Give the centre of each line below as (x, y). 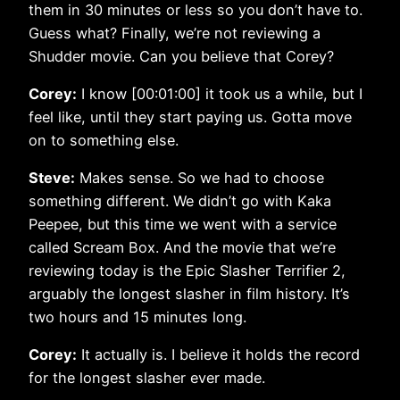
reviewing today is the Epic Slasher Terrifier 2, (187, 271)
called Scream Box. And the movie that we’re (182, 248)
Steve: (52, 178)
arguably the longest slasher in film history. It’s (189, 294)
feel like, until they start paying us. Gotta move (190, 117)
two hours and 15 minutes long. (137, 317)
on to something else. (104, 140)
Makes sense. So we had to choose (200, 178)
